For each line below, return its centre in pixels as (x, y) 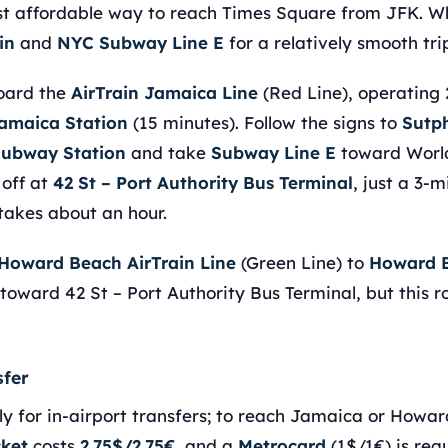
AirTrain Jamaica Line (164, 92)
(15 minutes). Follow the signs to (265, 122)
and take (168, 152)
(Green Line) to (302, 262)
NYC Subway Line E (140, 42)
